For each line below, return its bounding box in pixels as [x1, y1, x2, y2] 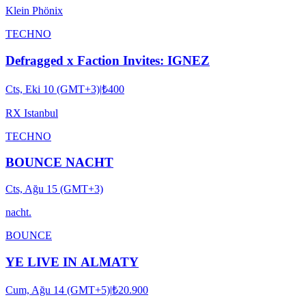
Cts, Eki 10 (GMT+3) [5, 83, 100, 95]
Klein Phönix [5, 5, 63, 17]
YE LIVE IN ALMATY [5, 254, 139, 269]
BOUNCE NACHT [5, 155, 113, 170]
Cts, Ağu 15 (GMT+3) [5, 183, 103, 195]
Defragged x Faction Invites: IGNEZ [5, 53, 210, 68]
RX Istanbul [5, 107, 58, 119]
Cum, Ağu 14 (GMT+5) [5, 284, 110, 296]
